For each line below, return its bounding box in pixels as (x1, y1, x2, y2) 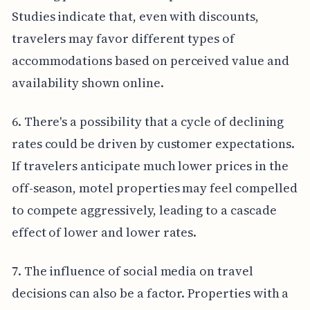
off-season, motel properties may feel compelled (11, 179, 298, 197)
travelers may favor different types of (11, 29, 235, 47)
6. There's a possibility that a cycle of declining (11, 112, 284, 130)
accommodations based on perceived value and (11, 51, 289, 69)
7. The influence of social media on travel (11, 262, 253, 280)
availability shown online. (11, 73, 164, 91)
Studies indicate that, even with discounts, (11, 7, 259, 25)
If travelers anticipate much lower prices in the (11, 156, 289, 174)
